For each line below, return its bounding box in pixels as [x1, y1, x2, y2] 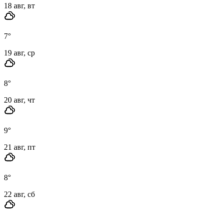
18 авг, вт [4, 1, 35, 10]
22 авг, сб [4, 190, 35, 198]
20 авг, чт [4, 95, 35, 104]
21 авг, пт [4, 142, 35, 151]
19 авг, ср [4, 48, 35, 57]
